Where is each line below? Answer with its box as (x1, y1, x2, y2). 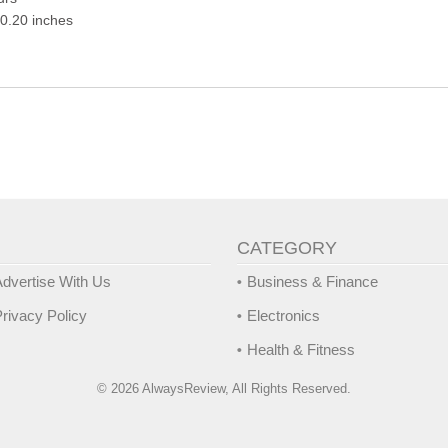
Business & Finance (247, 273, 379, 291)
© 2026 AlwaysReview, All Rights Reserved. (97, 381, 351, 397)
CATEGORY (237, 238, 338, 259)
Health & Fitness (247, 341, 356, 359)
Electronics (247, 307, 321, 325)
